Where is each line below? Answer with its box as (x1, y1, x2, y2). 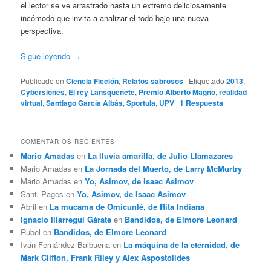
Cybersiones (21, 86, 65, 97)
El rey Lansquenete (68, 86, 135, 97)
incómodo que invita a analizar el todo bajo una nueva (21, 12, 209, 24)
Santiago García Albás (46, 97, 123, 108)
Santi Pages (21, 188, 64, 200)
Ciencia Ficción (66, 75, 119, 87)
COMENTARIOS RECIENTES (21, 137, 116, 146)
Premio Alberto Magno (139, 86, 216, 97)
